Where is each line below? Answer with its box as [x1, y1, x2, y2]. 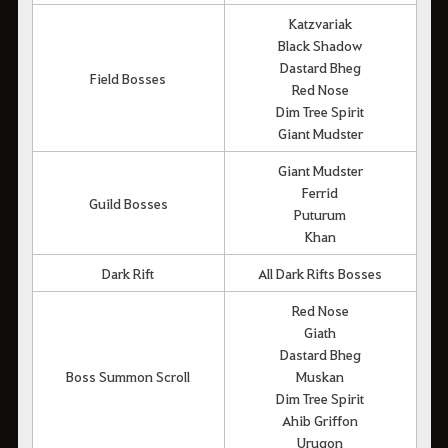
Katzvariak [288, 14, 352, 33]
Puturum [294, 205, 346, 224]
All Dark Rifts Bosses [258, 264, 382, 283]
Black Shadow [278, 36, 362, 55]
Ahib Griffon [282, 411, 358, 430]
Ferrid [302, 183, 338, 202]
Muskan [296, 367, 344, 386]
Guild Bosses [88, 194, 168, 213]
